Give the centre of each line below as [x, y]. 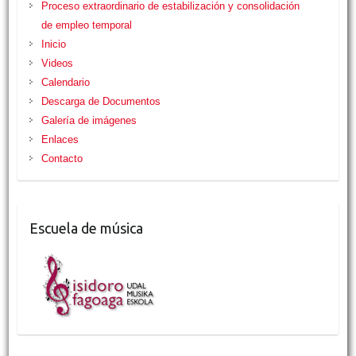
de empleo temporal [86, 25]
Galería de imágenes [89, 120]
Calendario [65, 82]
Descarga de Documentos [101, 101]
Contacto [62, 158]
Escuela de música [86, 228]
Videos [57, 63]
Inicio [53, 44]
